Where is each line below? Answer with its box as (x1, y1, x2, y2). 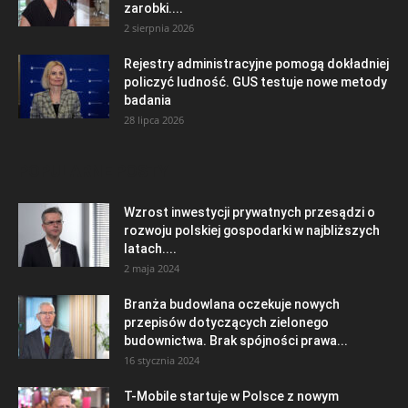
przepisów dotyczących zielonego (124, 314, 329, 330)
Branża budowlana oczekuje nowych (124, 296, 340, 311)
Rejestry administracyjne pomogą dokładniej (124, 56, 389, 71)
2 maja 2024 (124, 260, 179, 275)
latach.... (124, 240, 177, 256)
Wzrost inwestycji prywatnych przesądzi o (124, 204, 375, 219)
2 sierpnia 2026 (124, 20, 194, 35)
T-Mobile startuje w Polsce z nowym (124, 388, 339, 403)
